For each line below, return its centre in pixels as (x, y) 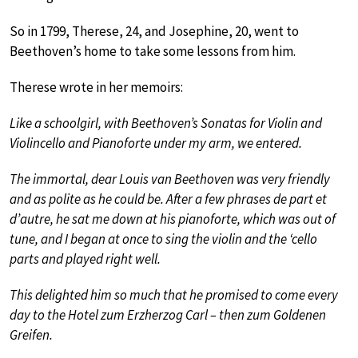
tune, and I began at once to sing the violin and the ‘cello (163, 239)
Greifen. (31, 335)
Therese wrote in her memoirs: (96, 88)
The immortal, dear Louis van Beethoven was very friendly (170, 179)
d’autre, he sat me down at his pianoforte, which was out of (173, 219)
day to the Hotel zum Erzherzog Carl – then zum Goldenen (168, 315)
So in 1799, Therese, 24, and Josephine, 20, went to (154, 32)
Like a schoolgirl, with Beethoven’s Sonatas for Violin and (166, 123)
